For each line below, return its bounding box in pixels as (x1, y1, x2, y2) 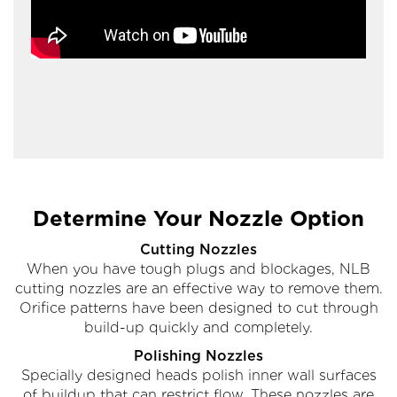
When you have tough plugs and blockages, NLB (27, 260, 370, 277)
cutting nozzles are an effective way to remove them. (14, 279, 383, 297)
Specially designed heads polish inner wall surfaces (20, 366, 377, 384)
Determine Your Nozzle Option (33, 205, 364, 231)
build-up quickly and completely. (84, 318, 313, 336)
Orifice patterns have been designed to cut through (19, 299, 378, 316)
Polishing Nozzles (134, 346, 263, 364)
